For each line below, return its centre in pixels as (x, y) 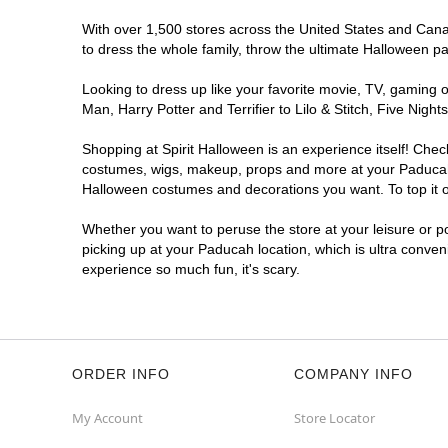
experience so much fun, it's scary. (191, 269)
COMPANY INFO (353, 374)
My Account (107, 418)
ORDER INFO (121, 374)
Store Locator (334, 418)
